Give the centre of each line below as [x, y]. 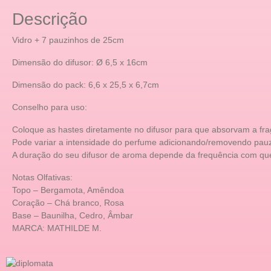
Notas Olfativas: [42, 177]
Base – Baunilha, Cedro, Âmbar [73, 215]
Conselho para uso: [50, 107]
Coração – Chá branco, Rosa [68, 202]
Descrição [50, 19]
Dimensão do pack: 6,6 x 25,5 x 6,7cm [86, 84]
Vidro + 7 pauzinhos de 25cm [68, 40]
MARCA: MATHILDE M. [57, 228]
